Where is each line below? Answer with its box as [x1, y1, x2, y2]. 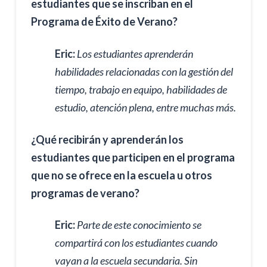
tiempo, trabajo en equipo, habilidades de [54, 82, 227, 96]
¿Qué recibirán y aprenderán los [30, 132, 184, 146]
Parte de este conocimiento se [76, 218, 201, 232]
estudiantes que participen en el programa [30, 150, 235, 164]
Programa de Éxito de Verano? [30, 15, 178, 29]
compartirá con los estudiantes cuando [54, 236, 218, 250]
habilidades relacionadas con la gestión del [54, 64, 233, 78]
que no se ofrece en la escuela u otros [30, 168, 212, 182]
